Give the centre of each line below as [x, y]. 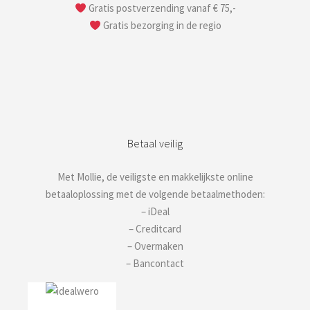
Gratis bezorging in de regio [161, 26]
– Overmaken [155, 246]
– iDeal [155, 212]
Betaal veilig [155, 144]
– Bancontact [155, 264]
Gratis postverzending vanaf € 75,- [161, 8]
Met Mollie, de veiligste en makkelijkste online [155, 177]
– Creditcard [155, 229]
